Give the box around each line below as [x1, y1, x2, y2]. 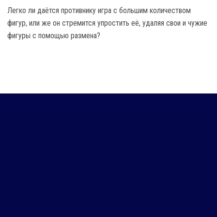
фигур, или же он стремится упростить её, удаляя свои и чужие [7, 18, 207, 28]
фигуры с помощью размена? [7, 31, 100, 40]
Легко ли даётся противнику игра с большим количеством [7, 5, 191, 15]
